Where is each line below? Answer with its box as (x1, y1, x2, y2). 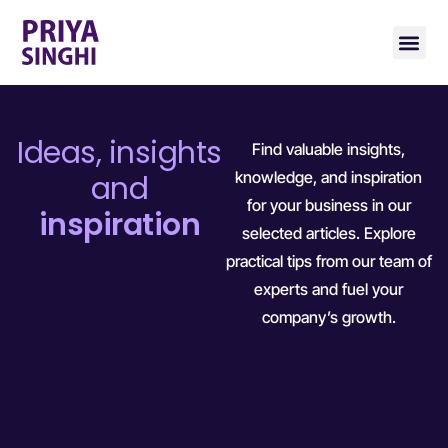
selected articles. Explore (241, 223, 416, 244)
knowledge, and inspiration (235, 167, 422, 188)
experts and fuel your (254, 279, 403, 300)
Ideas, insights (17, 132, 222, 175)
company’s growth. (261, 307, 396, 328)
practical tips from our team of (225, 251, 432, 272)
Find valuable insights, (252, 139, 405, 160)
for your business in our (246, 195, 411, 216)
